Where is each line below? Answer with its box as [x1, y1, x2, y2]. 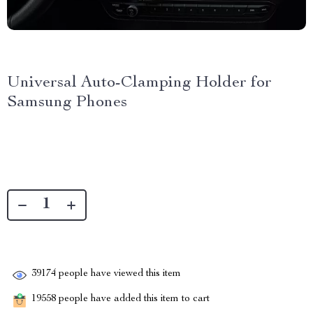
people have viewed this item [56, 269, 181, 279]
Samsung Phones [7, 94, 127, 111]
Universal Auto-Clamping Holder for [7, 75, 272, 92]
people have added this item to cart [56, 294, 210, 305]
